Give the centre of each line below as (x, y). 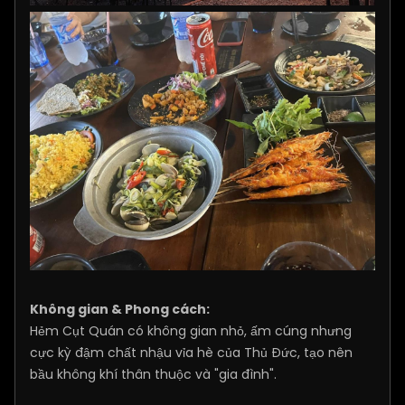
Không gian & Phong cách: (120, 310)
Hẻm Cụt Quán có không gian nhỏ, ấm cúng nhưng (191, 331)
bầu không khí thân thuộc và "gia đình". (153, 375)
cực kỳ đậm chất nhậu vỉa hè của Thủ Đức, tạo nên (191, 353)
